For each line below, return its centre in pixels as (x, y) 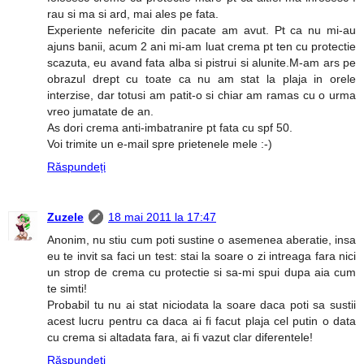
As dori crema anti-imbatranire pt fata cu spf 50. (170, 128)
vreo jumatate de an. (100, 112)
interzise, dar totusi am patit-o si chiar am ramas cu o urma (201, 95)
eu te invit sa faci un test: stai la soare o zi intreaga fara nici (201, 256)
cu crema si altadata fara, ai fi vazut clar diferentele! (180, 338)
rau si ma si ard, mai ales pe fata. (133, 14)
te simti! (67, 289)
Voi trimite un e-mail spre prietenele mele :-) (160, 144)
